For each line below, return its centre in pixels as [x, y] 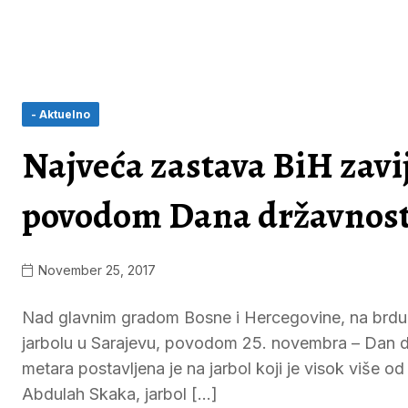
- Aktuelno [61, 114]
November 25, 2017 [95, 270]
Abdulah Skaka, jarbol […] [120, 394]
